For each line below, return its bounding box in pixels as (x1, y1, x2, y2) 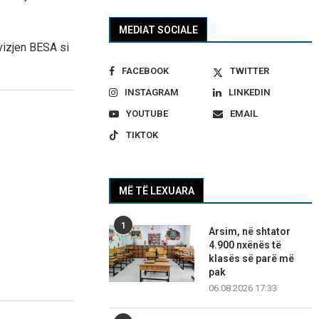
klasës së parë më (209, 253, 295, 265)
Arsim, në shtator (209, 226, 291, 238)
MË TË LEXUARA (119, 185, 195, 197)
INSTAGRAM (125, 87, 179, 98)
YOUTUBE (126, 108, 169, 120)
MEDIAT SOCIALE (119, 24, 199, 36)
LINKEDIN (228, 87, 271, 98)
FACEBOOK (122, 66, 169, 77)
